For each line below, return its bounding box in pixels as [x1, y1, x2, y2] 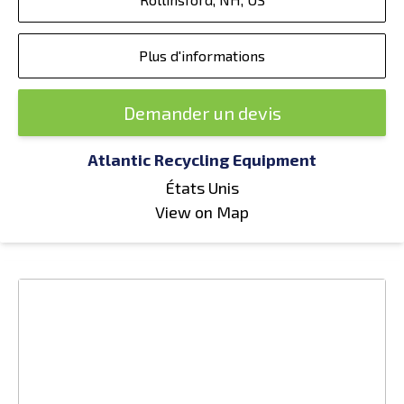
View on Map [155, 202, 249, 222]
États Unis [165, 178, 239, 197]
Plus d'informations [139, 47, 265, 64]
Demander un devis [123, 102, 281, 124]
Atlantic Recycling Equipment [87, 150, 317, 170]
